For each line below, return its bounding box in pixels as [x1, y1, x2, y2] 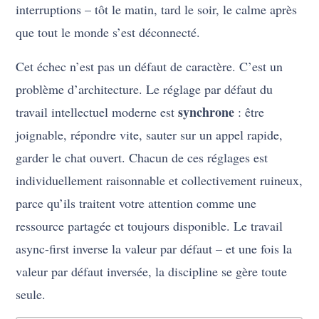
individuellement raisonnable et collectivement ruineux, [16, 172, 303, 189]
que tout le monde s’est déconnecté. [16, 23, 201, 41]
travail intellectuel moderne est [16, 103, 179, 121]
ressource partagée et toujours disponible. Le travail [16, 217, 283, 235]
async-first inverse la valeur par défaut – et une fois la [16, 240, 293, 258]
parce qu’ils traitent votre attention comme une [16, 194, 257, 212]
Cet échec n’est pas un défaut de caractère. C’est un [16, 58, 283, 75]
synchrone [178, 103, 235, 122]
